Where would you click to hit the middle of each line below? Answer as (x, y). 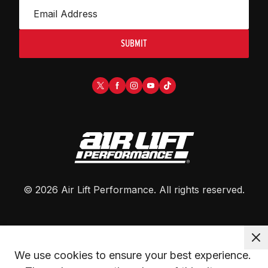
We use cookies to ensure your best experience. (133, 255)
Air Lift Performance (107, 189)
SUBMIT (134, 43)
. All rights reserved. (199, 189)
